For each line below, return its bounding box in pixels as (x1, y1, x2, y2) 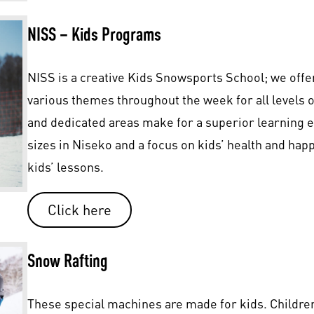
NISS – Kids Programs (27, 23, 161, 45)
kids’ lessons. (27, 159, 104, 175)
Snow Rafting (27, 250, 108, 271)
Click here (47, 200, 111, 219)
